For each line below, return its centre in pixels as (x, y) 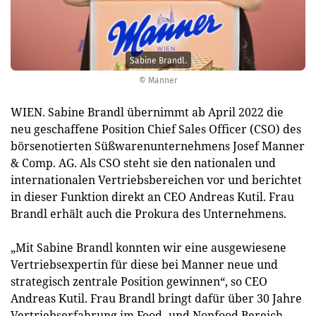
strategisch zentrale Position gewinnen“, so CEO (139, 281)
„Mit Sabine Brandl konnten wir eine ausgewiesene (148, 248)
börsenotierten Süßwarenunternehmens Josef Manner (158, 146)
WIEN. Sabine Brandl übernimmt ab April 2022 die (147, 112)
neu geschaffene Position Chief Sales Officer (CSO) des (156, 129)
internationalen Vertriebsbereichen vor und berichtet (156, 180)
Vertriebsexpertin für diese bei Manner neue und (144, 265)
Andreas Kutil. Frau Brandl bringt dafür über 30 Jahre (156, 298)
